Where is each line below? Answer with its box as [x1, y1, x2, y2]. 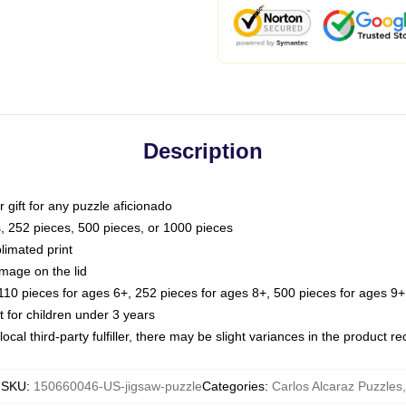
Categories [201, 379, 265, 393]
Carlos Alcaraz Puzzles [271, 379, 402, 393]
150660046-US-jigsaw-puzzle [33, 379, 202, 393]
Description [143, 139, 263, 163]
